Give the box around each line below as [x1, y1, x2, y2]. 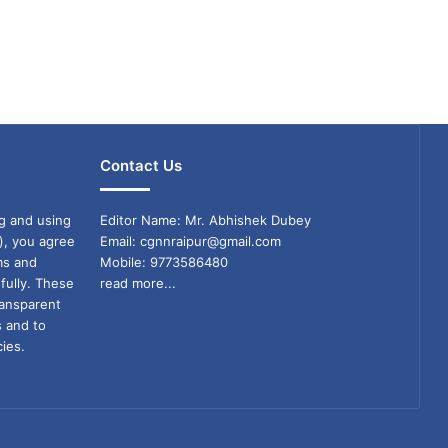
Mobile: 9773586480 [99, 254, 228, 270]
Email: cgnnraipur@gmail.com [99, 233, 281, 249]
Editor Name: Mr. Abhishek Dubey [99, 212, 311, 228]
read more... [99, 275, 176, 291]
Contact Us [99, 156, 182, 175]
